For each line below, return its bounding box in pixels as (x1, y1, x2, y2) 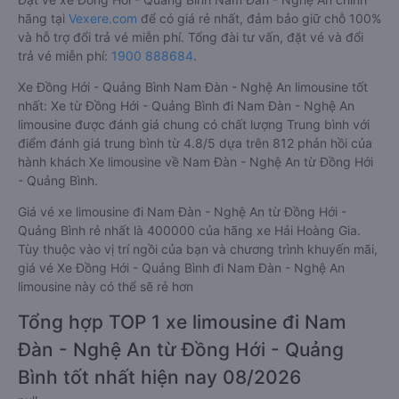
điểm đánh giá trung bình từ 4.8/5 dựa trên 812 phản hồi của (18, 135, 372, 151)
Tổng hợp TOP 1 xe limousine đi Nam (18, 311, 346, 333)
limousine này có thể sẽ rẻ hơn (18, 279, 193, 294)
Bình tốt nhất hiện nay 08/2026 (18, 366, 301, 388)
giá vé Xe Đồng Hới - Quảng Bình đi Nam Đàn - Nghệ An (18, 260, 345, 275)
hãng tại (18, 11, 69, 26)
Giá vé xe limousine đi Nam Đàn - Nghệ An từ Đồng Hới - (18, 204, 346, 219)
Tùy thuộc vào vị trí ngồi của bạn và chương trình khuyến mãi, (18, 241, 378, 256)
